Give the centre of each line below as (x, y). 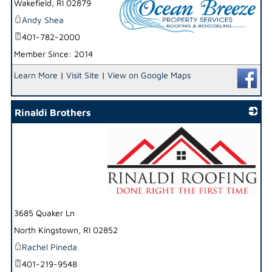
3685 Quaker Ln (44, 212)
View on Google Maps (149, 75)
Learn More (36, 75)
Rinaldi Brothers (53, 112)
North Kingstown (46, 229)
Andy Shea (42, 19)
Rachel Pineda (49, 246)
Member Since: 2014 (53, 53)
